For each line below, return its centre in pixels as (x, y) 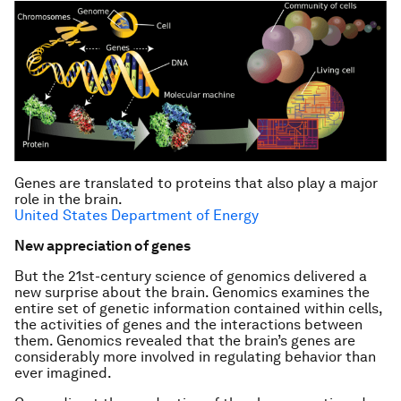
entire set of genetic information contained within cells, (198, 308)
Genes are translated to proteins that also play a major (196, 183)
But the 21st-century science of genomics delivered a (191, 276)
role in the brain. (68, 199)
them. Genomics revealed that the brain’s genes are (185, 340)
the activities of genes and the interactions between (188, 324)
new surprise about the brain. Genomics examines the (192, 292)
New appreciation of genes (102, 245)
